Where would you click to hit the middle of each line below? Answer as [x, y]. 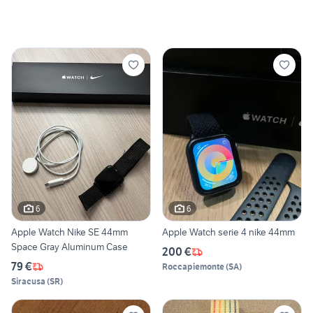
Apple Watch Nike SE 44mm [70, 232]
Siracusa [28, 282]
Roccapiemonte [193, 267]
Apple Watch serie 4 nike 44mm [228, 232]
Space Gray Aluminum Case [70, 247]
